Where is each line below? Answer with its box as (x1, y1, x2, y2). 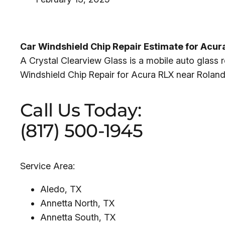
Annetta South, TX (40, 212, 116, 222)
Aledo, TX (40, 184, 81, 194)
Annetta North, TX (40, 198, 115, 208)
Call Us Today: (20, 99, 141, 121)
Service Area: (20, 161, 75, 171)
